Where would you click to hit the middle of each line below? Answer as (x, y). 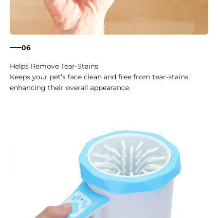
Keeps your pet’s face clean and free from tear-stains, (100, 77)
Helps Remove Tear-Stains (54, 66)
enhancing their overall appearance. (70, 88)
